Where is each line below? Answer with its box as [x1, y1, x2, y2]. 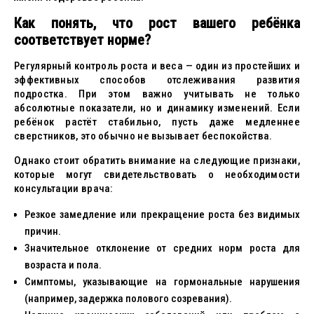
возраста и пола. [25, 259, 102, 271]
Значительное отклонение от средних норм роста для [25, 242, 300, 254]
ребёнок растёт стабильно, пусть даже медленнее [14, 116, 300, 128]
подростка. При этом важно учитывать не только [14, 88, 300, 100]
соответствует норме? [14, 32, 151, 48]
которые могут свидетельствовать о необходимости [14, 168, 300, 181]
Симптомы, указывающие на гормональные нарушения [25, 275, 300, 288]
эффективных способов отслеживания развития [14, 74, 300, 86]
